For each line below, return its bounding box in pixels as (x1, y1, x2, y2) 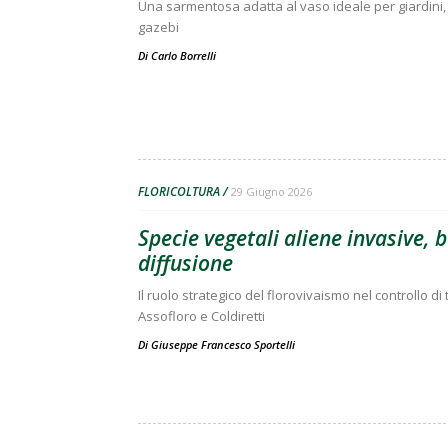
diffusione (138, 249, 233, 277)
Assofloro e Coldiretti (138, 307, 265, 325)
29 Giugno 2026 (231, 184, 312, 199)
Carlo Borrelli (151, 48, 216, 63)
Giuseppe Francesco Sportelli (151, 337, 295, 352)
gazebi (138, 18, 179, 36)
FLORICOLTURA (138, 183, 220, 200)
